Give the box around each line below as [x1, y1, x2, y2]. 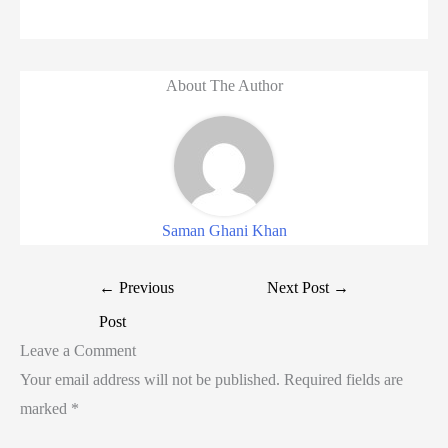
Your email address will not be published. [20, 371, 280, 389]
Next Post [266, 279, 333, 297]
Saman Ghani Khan [161, 222, 287, 240]
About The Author [165, 77, 283, 95]
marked [20, 400, 71, 418]
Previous [115, 279, 175, 297]
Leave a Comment [20, 342, 136, 360]
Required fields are [284, 371, 403, 389]
